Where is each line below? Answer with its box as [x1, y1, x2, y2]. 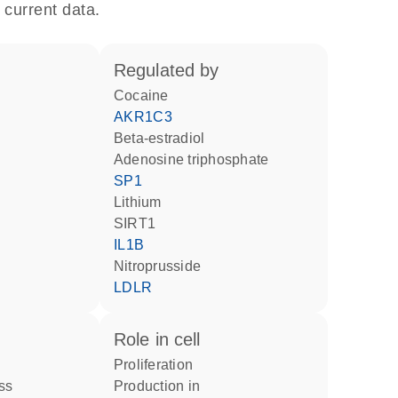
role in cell [125, 330, 201, 349]
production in [123, 378, 200, 394]
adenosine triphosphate [123, 152, 269, 167]
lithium [122, 195, 162, 210]
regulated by [125, 60, 219, 80]
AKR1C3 [123, 109, 173, 124]
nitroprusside [124, 259, 201, 274]
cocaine [124, 88, 169, 103]
